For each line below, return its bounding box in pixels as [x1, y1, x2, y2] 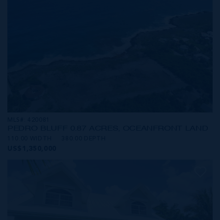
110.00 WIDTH [7, 136, 52, 142]
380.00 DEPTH [61, 136, 106, 142]
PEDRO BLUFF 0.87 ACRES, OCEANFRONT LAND [7, 124, 208, 132]
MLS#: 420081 [7, 117, 50, 123]
